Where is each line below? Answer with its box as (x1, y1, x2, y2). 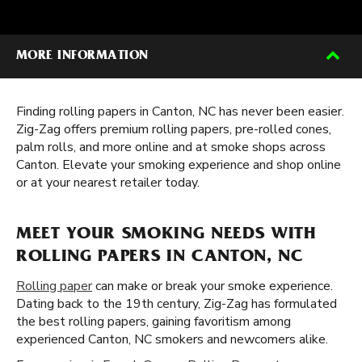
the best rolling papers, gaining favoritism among (16, 313, 291, 330)
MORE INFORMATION (16, 50, 149, 63)
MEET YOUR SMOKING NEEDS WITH (16, 226, 317, 244)
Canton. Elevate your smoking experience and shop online (16, 156, 341, 174)
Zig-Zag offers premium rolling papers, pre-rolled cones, (16, 120, 331, 138)
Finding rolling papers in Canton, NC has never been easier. (16, 103, 344, 120)
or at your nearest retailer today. (16, 174, 200, 192)
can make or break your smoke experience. (92, 277, 333, 295)
